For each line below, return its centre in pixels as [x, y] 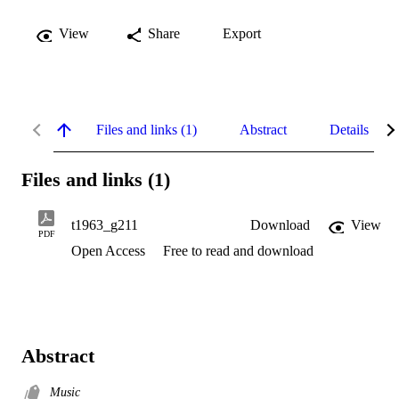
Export [242, 33]
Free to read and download [238, 251]
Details [349, 129]
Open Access [110, 251]
